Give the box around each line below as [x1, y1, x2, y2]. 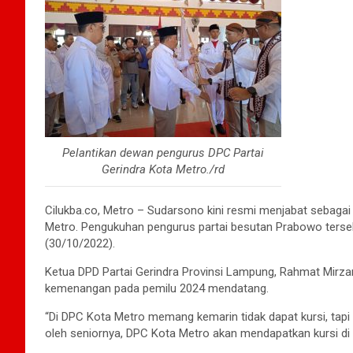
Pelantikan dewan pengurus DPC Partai [62, 145, 264, 160]
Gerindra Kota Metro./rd [102, 162, 225, 176]
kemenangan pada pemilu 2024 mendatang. [45, 281, 269, 295]
